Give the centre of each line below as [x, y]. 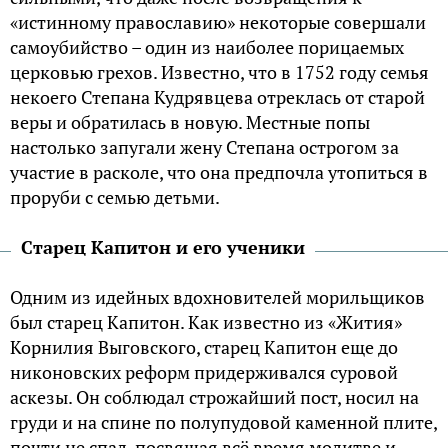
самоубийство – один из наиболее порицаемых [207, 47]
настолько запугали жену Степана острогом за [204, 147]
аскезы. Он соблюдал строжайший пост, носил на [214, 397]
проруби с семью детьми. [115, 197]
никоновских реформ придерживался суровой [204, 372]
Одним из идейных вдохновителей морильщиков [217, 297]
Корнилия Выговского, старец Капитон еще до [204, 347]
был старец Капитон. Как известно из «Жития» [206, 322]
